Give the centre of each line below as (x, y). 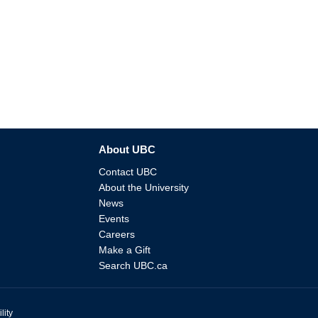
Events (114, 218)
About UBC (127, 149)
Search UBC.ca (133, 265)
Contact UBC (128, 171)
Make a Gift (125, 250)
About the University (144, 187)
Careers (117, 234)
